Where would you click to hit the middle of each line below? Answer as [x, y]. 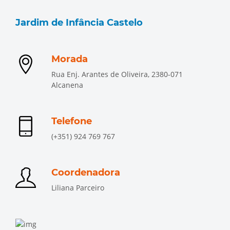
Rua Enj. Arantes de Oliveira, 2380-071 [117, 74]
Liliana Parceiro [78, 188]
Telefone [72, 121]
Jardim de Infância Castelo [79, 23]
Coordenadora [86, 172]
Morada [70, 59]
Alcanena [67, 85]
